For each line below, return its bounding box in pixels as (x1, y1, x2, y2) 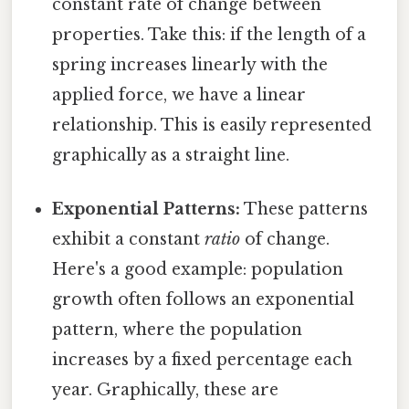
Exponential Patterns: (52, 199, 241, 220)
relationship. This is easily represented (52, 115, 372, 136)
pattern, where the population (52, 320, 303, 341)
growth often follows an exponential (52, 289, 355, 310)
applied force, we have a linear (52, 85, 307, 106)
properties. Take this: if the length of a (52, 25, 367, 46)
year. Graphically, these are (52, 380, 279, 401)
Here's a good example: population (52, 259, 344, 280)
